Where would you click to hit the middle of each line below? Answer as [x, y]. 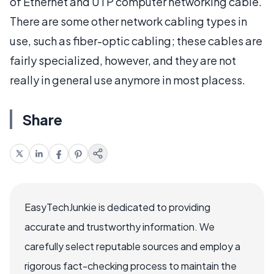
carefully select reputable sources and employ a [132, 246]
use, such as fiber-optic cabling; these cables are [136, 40]
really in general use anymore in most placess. [128, 80]
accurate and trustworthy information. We [120, 226]
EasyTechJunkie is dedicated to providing [117, 207]
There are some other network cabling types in [128, 21]
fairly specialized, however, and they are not [123, 60]
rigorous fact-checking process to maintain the [131, 265]
